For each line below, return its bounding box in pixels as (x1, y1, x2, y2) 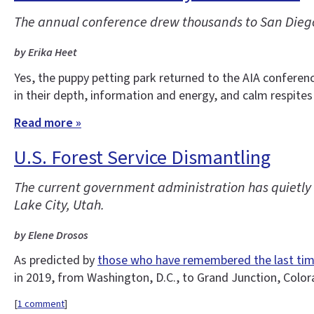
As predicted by (14, 252, 97, 270)
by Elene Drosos (14, 228, 88, 244)
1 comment (18, 296, 64, 311)
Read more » (14, 114, 81, 132)
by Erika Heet (14, 45, 77, 61)
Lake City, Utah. (14, 196, 104, 216)
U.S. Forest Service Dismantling (14, 144, 271, 172)
